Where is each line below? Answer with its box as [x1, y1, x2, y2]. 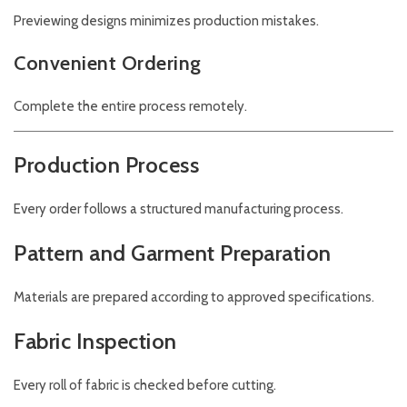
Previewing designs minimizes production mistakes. [14, 13, 319, 30]
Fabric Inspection [14, 328, 177, 355]
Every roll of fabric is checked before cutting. [14, 377, 276, 394]
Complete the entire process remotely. [14, 98, 247, 115]
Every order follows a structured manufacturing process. [14, 201, 343, 218]
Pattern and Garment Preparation [14, 240, 332, 267]
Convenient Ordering [14, 51, 202, 76]
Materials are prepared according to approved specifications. [14, 289, 374, 306]
